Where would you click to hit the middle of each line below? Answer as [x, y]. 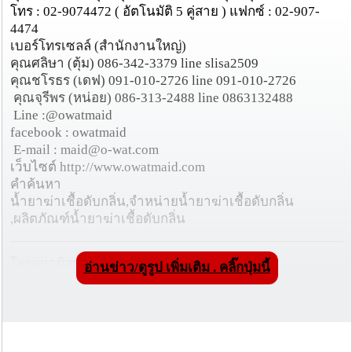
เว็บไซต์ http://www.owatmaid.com [109, 167]
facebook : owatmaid [68, 132]
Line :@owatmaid [63, 115]
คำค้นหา [36, 184]
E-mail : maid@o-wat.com [86, 149]
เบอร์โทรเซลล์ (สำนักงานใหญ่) [100, 46]
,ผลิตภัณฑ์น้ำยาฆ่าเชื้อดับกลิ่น [98, 218]
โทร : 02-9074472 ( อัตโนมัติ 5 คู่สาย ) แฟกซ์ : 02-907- [165, 11]
